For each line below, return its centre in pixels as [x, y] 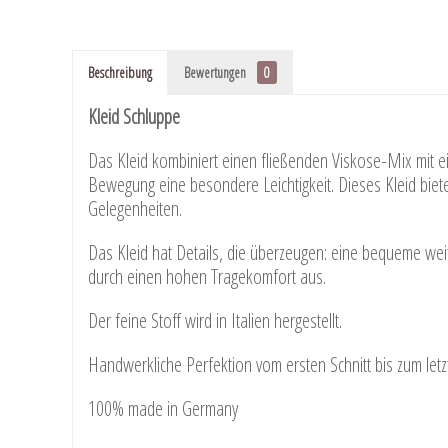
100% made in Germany [163, 409]
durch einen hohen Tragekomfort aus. [207, 277]
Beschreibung [120, 73]
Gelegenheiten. [135, 209]
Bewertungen [216, 73]
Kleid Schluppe [134, 117]
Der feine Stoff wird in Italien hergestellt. [215, 321]
